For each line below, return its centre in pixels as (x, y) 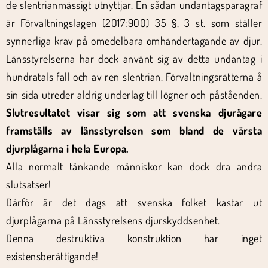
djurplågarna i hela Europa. (67, 148)
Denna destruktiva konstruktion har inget (134, 238)
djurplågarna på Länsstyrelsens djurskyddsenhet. (113, 220)
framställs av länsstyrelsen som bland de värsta (134, 130)
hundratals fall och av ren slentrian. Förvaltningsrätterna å (134, 77)
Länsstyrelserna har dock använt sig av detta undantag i (134, 59)
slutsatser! (29, 184)
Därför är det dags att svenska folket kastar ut (134, 202)
